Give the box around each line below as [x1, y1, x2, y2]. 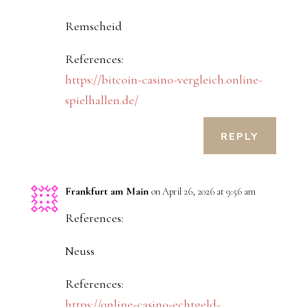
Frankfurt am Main [64, 184, 149, 199]
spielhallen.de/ [64, 93, 138, 108]
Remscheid [64, 19, 122, 34]
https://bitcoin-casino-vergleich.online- [64, 72, 262, 88]
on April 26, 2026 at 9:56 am [151, 186, 256, 198]
